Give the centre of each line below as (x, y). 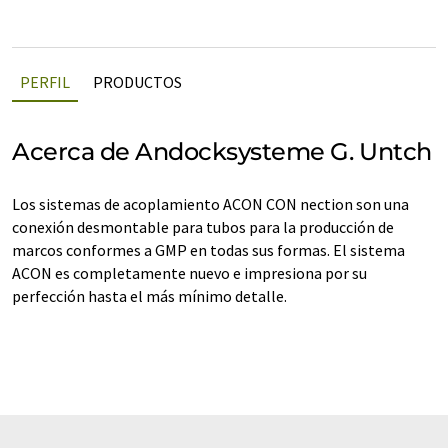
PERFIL (45, 82)
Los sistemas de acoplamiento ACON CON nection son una (210, 204)
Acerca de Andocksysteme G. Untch (222, 151)
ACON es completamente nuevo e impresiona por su (189, 273)
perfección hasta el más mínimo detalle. (149, 296)
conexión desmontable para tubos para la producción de (203, 227)
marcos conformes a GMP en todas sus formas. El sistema (208, 250)
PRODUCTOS (137, 82)
